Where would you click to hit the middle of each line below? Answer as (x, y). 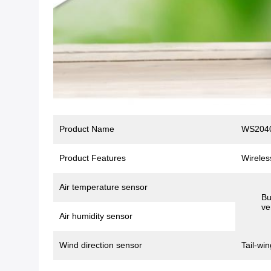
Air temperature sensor (103, 187)
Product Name (87, 129)
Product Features (93, 158)
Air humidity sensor (96, 216)
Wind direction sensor (101, 245)
